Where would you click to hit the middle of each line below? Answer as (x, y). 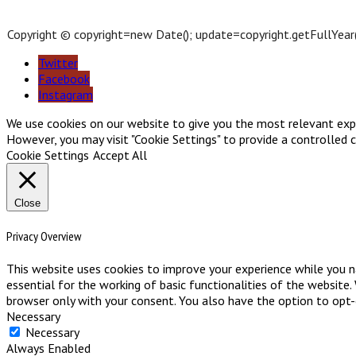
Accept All (120, 155)
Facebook (64, 78)
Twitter (58, 62)
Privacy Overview (44, 236)
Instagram (66, 94)
